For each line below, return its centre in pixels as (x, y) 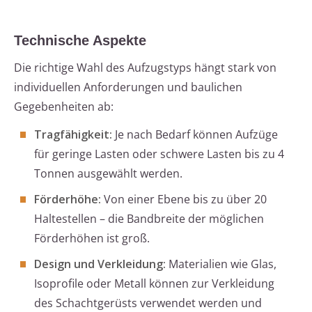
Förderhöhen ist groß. (92, 239)
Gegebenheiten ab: (64, 107)
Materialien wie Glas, (221, 264)
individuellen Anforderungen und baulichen (128, 87)
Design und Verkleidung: (100, 264)
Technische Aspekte (80, 41)
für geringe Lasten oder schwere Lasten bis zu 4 (159, 154)
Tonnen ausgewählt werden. (108, 174)
